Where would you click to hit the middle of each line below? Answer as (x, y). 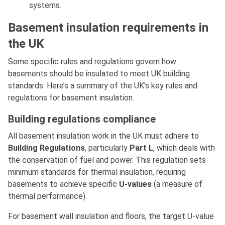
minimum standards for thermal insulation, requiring (97, 172)
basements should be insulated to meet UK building (99, 73)
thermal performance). (47, 196)
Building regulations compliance (82, 119)
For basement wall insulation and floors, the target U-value (111, 216)
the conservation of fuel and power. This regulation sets (107, 160)
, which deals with (184, 148)
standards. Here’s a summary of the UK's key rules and (103, 85)
